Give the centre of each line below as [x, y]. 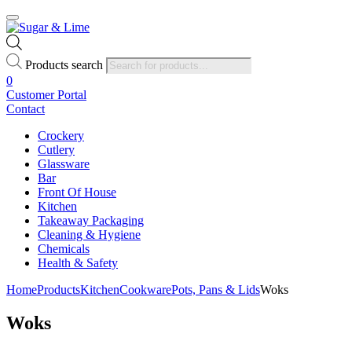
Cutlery [56, 149]
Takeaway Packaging [91, 220]
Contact [26, 108]
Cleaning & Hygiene [89, 234]
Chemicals [64, 248]
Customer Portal [46, 94]
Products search [64, 64]
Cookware [145, 289]
